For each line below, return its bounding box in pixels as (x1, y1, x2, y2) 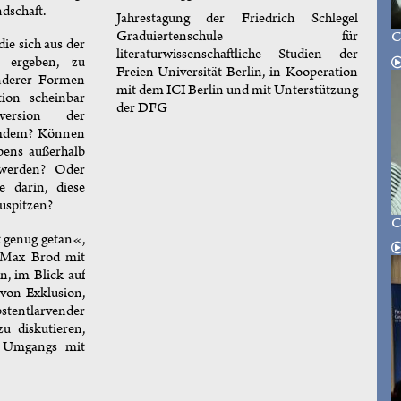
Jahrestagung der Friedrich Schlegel (115, 8, 358, 30)
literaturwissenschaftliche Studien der (115, 44, 358, 65)
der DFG (115, 98, 167, 119)
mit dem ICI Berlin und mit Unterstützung (115, 80, 358, 101)
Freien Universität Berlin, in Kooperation (115, 62, 358, 83)
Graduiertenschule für (115, 26, 358, 47)
